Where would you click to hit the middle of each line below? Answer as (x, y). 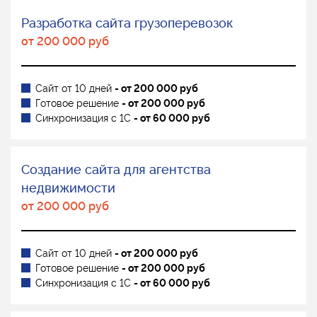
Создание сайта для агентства (116, 169)
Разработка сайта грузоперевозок (127, 23)
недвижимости (68, 188)
